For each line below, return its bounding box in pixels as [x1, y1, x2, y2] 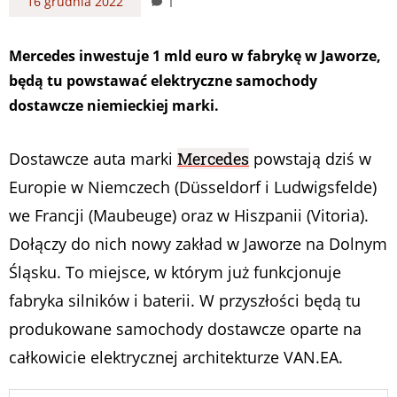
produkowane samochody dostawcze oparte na [9, 317, 362, 339]
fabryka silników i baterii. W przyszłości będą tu [9, 289, 361, 311]
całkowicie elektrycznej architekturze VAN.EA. [9, 346, 343, 368]
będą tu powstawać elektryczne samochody [9, 70, 317, 90]
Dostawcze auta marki [9, 147, 177, 169]
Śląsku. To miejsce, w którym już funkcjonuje [9, 261, 341, 283]
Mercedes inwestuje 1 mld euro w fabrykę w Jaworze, [9, 45, 381, 66]
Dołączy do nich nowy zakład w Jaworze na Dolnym [9, 232, 387, 254]
